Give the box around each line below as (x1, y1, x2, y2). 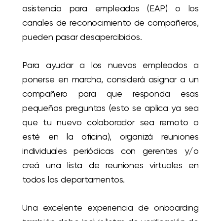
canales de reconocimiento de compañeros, (22, 17, 199, 28)
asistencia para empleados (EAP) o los (22, 3, 199, 14)
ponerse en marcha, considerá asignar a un (22, 74, 199, 85)
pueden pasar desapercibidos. (22, 32, 142, 42)
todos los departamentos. (22, 174, 125, 185)
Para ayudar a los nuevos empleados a (22, 60, 199, 71)
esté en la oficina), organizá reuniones (22, 131, 199, 142)
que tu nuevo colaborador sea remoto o (22, 117, 199, 128)
